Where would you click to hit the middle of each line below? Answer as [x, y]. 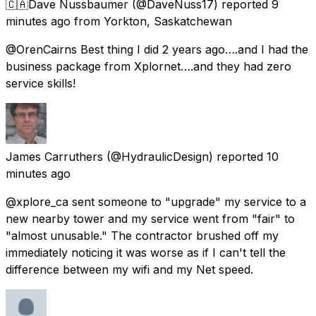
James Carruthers [54, 156]
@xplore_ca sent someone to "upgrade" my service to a [156, 201]
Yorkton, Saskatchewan [168, 21]
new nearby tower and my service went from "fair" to [150, 218]
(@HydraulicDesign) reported [185, 156]
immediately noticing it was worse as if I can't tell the [146, 252]
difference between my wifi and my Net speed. [129, 269]
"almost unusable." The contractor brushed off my [142, 235]
